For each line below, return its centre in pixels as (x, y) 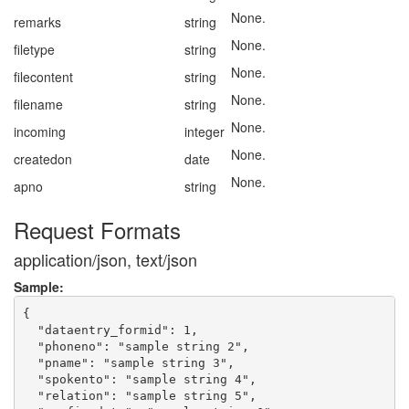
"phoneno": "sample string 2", (136, 346)
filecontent (43, 77)
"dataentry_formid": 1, (111, 330)
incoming (40, 131)
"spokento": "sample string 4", (140, 379)
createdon (43, 159)
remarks (37, 22)
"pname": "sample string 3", (129, 362)
